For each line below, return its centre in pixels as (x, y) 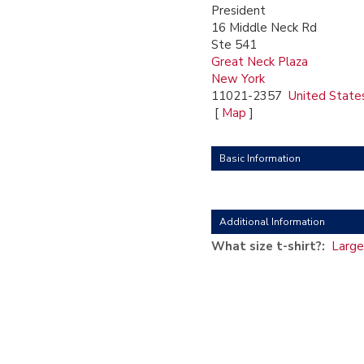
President (238, 11)
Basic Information (260, 158)
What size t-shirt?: (268, 246)
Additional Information (272, 222)
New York (238, 79)
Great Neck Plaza (260, 62)
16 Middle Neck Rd (264, 28)
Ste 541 (234, 45)
